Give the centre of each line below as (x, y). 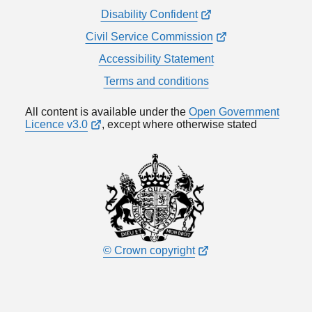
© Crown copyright (149, 250)
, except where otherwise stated (179, 124)
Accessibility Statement (156, 58)
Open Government (234, 111)
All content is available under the (107, 111)
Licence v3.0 (56, 124)
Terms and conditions (156, 81)
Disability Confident (149, 14)
